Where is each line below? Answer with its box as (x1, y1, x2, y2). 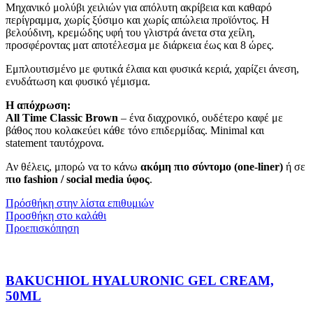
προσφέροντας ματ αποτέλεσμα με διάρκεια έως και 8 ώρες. (6, 39, 274, 52)
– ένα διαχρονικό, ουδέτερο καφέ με (118, 112, 283, 124)
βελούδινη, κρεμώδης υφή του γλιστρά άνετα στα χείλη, (6, 27, 255, 39)
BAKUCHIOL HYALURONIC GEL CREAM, (6, 273, 274, 288)
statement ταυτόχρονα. (6, 137, 104, 150)
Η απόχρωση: (6, 99, 71, 112)
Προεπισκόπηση (6, 222, 79, 235)
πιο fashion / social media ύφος (6, 173, 150, 186)
